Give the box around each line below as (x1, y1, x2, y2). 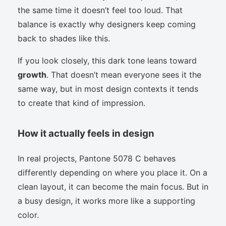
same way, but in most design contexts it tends (18, 83, 198, 94)
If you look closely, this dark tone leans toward (18, 55, 197, 66)
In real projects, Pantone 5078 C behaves (18, 153, 176, 163)
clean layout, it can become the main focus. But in (18, 181, 208, 192)
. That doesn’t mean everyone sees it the (46, 69, 201, 80)
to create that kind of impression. (18, 97, 145, 108)
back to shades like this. (18, 33, 110, 43)
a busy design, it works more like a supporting (18, 195, 195, 206)
